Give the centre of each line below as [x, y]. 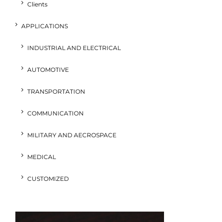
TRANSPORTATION [56, 91]
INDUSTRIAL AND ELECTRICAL [74, 48]
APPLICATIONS [45, 26]
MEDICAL [42, 157]
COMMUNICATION [55, 113]
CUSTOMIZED [48, 178]
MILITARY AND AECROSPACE [72, 135]
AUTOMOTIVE [48, 69]
